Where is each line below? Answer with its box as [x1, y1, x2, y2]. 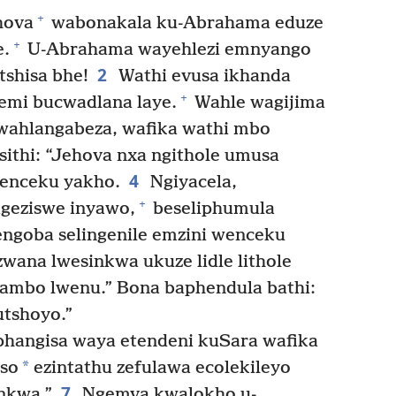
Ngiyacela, [145, 171, 237, 193]
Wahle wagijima [190, 92, 325, 113]
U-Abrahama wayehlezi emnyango [23, 39, 311, 60]
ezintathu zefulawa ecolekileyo [29, 357, 291, 378]
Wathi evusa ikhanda [113, 65, 291, 87]
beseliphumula [148, 198, 275, 219]
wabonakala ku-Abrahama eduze [47, 12, 324, 34]
